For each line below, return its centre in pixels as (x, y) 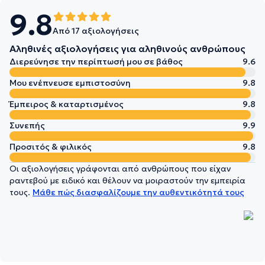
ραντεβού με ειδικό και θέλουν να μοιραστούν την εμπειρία (127, 181)
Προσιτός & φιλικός (51, 147)
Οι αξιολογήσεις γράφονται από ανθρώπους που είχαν (120, 169)
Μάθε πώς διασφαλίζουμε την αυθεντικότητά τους (138, 193)
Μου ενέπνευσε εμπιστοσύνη (70, 83)
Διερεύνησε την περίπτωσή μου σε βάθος (96, 62)
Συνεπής (27, 126)
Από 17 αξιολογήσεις (96, 31)
